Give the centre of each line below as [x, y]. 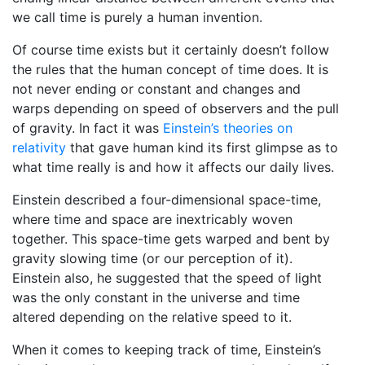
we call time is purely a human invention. [137, 18]
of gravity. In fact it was [88, 128]
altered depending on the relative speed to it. [152, 317]
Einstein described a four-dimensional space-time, [167, 200]
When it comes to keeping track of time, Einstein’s [167, 350]
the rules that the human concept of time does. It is [170, 70]
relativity [39, 148]
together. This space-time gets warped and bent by [171, 239]
